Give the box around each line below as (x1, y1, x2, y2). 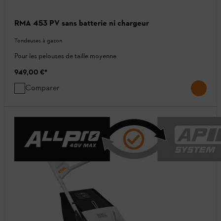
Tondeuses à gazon (14, 37, 62, 44)
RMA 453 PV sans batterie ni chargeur (14, 18, 149, 28)
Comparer (25, 83, 60, 93)
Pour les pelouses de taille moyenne (14, 52, 116, 61)
